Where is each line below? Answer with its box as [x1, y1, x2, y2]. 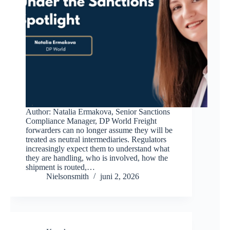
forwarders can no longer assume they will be [26, 126, 172, 135]
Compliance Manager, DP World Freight [26, 117, 157, 126]
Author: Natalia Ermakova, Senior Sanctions [26, 107, 170, 117]
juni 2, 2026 [100, 172, 139, 181]
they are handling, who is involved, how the [26, 154, 168, 163]
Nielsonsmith [46, 172, 89, 181]
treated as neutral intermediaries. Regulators [26, 135, 166, 144]
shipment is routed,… [26, 163, 95, 172]
